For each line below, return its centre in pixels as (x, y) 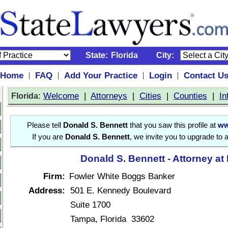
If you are (48, 137)
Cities (150, 96)
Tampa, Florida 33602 (112, 219)
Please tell (45, 125)
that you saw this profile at (173, 125)
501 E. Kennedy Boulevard (121, 190)
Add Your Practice (101, 75)
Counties (190, 96)
